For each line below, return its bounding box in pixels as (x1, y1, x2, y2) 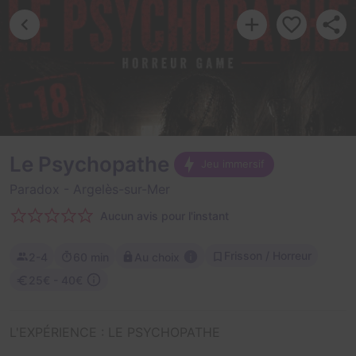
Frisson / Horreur (224, 249, 311, 263)
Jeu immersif (200, 157, 265, 170)
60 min (73, 250, 109, 264)
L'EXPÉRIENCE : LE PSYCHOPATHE (10, 324, 220, 341)
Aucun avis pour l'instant (100, 208, 229, 222)
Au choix (134, 250, 180, 264)
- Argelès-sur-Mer (60, 181, 170, 197)
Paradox (10, 181, 60, 197)
